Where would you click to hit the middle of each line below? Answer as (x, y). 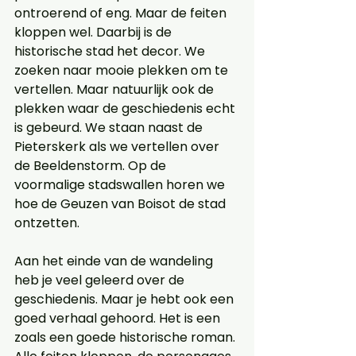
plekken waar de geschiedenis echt (126, 109)
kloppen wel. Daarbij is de (95, 33)
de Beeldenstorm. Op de (92, 166)
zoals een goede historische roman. (126, 338)
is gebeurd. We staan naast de (110, 128)
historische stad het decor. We (111, 52)
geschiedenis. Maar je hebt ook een (126, 300)
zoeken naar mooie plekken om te (123, 71)
